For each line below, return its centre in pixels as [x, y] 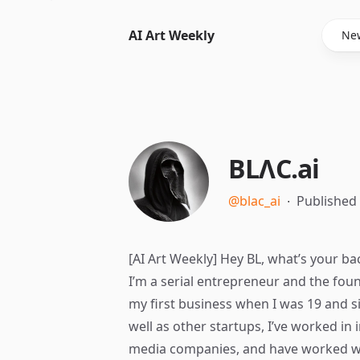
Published [327, 201]
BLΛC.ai [274, 168]
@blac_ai [254, 201]
